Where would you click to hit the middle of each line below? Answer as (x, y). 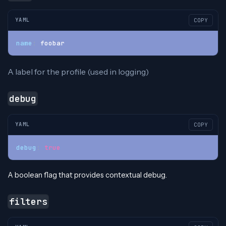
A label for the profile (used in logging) (78, 71)
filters (28, 202)
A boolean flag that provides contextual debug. (87, 175)
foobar (50, 43)
